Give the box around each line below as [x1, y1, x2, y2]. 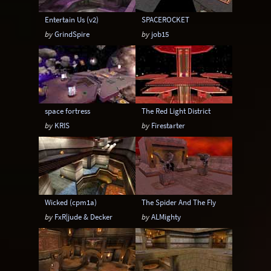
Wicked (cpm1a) [45, 197, 97, 207]
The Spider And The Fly [142, 197, 217, 207]
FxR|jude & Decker [54, 212, 113, 221]
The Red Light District [142, 106, 211, 116]
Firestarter [151, 120, 186, 130]
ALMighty [151, 212, 181, 221]
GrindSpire [54, 29, 90, 39]
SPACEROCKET [142, 15, 190, 24]
